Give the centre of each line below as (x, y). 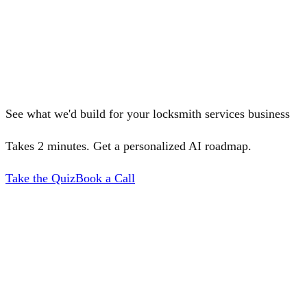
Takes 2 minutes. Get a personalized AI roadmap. (128, 146)
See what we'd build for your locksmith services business (148, 114)
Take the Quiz (40, 179)
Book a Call (105, 179)
